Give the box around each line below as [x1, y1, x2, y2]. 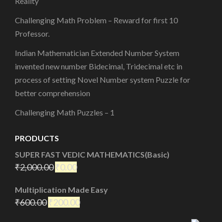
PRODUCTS [15, 133, 59, 143]
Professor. [15, 28, 50, 38]
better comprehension [15, 88, 90, 98]
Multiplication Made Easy [15, 184, 108, 194]
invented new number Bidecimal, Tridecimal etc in [15, 61, 182, 71]
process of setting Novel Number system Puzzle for [15, 74, 190, 84]
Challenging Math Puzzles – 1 [15, 107, 114, 117]
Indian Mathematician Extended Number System [15, 48, 179, 57]
